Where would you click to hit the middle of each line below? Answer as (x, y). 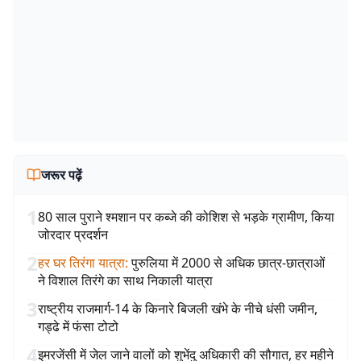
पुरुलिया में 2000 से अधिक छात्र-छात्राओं (228, 263)
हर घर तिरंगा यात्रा (81, 263)
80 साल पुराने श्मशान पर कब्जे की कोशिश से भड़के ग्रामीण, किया (186, 217)
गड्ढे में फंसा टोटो (78, 326)
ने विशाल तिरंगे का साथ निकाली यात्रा (125, 280)
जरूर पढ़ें (62, 175)
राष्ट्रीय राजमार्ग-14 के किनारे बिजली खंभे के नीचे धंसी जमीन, (178, 309)
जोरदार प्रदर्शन (73, 234)
